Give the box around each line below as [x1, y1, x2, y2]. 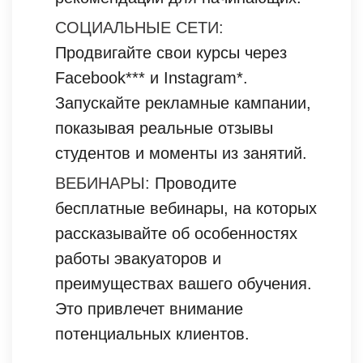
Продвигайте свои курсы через [55, 43, 287, 62]
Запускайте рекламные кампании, [55, 93, 311, 112]
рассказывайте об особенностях [55, 224, 297, 242]
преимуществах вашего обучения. [55, 274, 312, 293]
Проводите [150, 173, 237, 192]
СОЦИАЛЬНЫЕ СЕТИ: [55, 18, 224, 36]
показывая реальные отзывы [55, 118, 273, 137]
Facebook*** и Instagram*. [55, 68, 248, 87]
